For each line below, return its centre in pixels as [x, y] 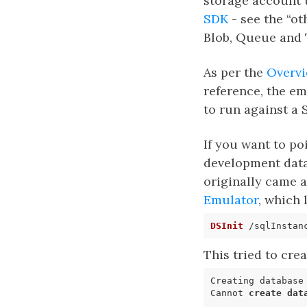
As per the [235, 72]
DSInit [226, 225]
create [265, 293]
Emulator [231, 200]
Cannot [229, 293]
